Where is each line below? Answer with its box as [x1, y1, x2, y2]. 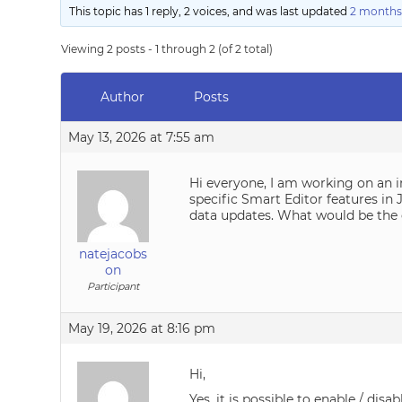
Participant [87, 280, 140, 293]
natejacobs [79, 246, 148, 262]
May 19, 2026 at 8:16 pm [68, 320, 216, 336]
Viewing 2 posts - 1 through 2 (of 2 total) [61, 42, 274, 56]
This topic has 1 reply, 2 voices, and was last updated [69, 4, 351, 18]
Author [100, 89, 144, 105]
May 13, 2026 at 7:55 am [68, 129, 215, 145]
